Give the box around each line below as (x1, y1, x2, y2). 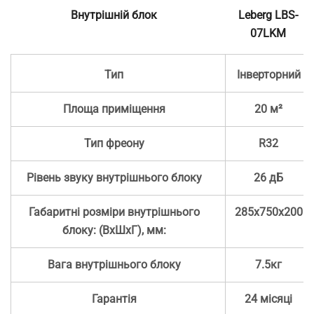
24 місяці (245, 292, 293, 306)
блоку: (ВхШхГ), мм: (62, 223, 166, 237)
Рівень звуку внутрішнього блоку (26, 170, 202, 184)
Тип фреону (83, 136, 144, 150)
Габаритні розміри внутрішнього (28, 205, 200, 219)
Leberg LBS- (238, 8, 299, 22)
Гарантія (91, 292, 137, 306)
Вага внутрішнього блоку (47, 257, 181, 271)
